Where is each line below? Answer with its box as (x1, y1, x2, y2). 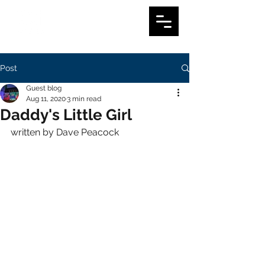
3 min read (67, 95, 101, 103)
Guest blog (26, 84, 62, 92)
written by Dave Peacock (11, 127, 119, 138)
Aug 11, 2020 (26, 95, 66, 103)
